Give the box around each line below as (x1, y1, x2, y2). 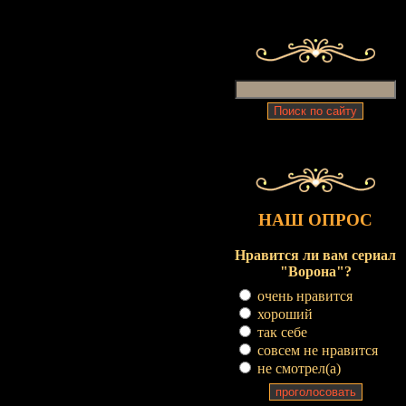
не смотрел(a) (254, 361, 341, 376)
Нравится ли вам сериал (235, 247, 396, 263)
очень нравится (254, 288, 353, 304)
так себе (254, 324, 307, 340)
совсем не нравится (254, 343, 378, 358)
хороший (254, 306, 313, 322)
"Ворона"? (279, 264, 352, 279)
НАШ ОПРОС (258, 210, 372, 229)
